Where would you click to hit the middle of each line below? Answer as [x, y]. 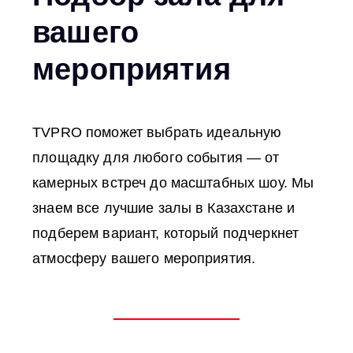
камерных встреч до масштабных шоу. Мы [173, 183]
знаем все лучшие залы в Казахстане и [164, 208]
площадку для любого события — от [156, 158]
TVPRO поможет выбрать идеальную [157, 133]
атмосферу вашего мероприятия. [144, 259]
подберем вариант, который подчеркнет [166, 234]
